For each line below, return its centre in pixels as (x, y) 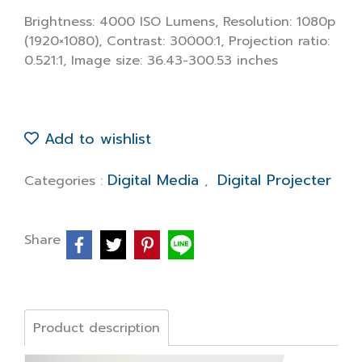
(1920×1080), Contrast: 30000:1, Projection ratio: (177, 41)
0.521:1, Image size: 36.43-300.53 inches (151, 61)
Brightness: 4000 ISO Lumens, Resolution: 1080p (180, 22)
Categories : (66, 181)
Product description (97, 328)
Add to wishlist (95, 139)
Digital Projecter (274, 180)
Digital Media (156, 180)
